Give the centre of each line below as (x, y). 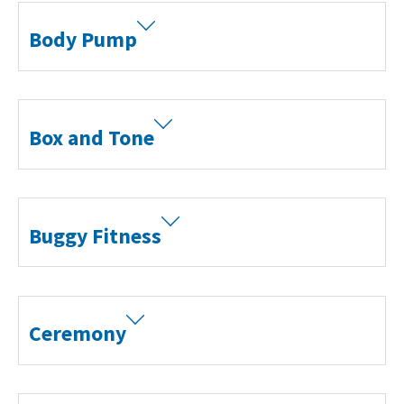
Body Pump (83, 40)
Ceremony (78, 334)
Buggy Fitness (96, 235)
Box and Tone (92, 137)
